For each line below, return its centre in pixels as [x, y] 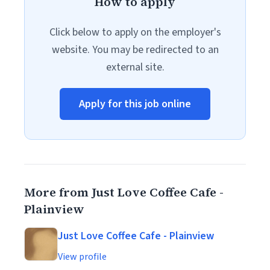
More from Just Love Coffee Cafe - [124, 192]
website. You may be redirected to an [135, 50]
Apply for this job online [135, 104]
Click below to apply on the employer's [135, 32]
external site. [135, 67]
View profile [82, 257]
